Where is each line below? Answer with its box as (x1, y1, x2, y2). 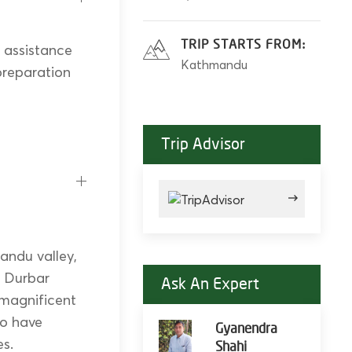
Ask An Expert (160, 276, 259, 294)
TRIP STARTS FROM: (180, 38, 306, 53)
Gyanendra (214, 321, 277, 337)
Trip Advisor (160, 136, 245, 154)
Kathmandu (180, 57, 247, 73)
